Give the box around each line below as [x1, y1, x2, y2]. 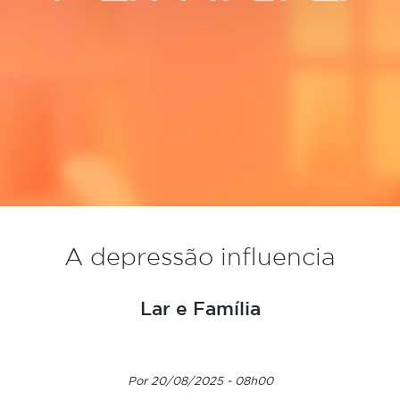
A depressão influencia [64, 242, 336, 270]
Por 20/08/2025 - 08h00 [127, 373, 273, 387]
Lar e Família [139, 296, 261, 319]
